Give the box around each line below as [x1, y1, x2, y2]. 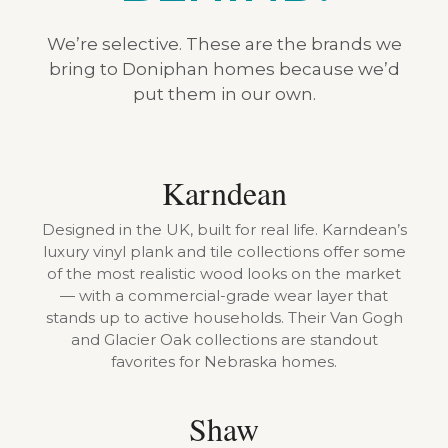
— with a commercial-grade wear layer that [60, 285, 388, 305]
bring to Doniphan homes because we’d [48, 58, 400, 79]
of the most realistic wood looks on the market [47, 263, 401, 283]
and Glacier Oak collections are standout [70, 329, 378, 349]
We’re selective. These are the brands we [46, 33, 402, 54]
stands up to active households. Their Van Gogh [45, 307, 403, 327]
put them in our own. [132, 83, 316, 104]
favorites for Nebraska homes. [111, 351, 337, 371]
